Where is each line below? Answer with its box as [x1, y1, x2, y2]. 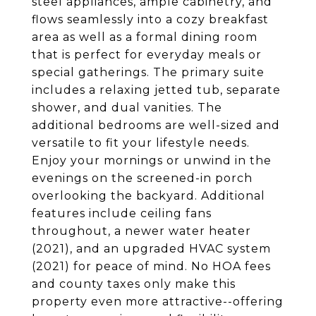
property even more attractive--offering [32, 295, 284, 308]
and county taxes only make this [32, 277, 236, 291]
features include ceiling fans [32, 207, 212, 220]
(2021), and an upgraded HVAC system [32, 242, 271, 255]
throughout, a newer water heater [32, 224, 251, 238]
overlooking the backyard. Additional [32, 189, 265, 202]
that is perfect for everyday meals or [32, 48, 262, 61]
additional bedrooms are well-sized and [32, 119, 280, 132]
